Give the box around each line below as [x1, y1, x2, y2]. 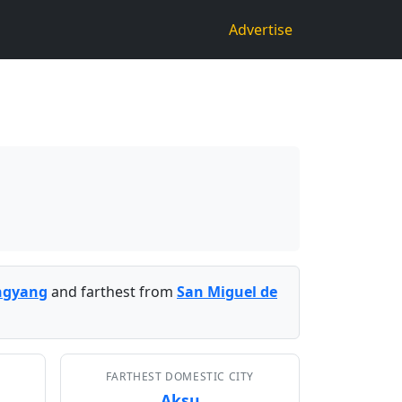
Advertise [229, 20, 293, 39]
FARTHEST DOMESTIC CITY [105, 369, 255, 384]
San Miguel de [177, 282, 277, 301]
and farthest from [48, 282, 177, 301]
